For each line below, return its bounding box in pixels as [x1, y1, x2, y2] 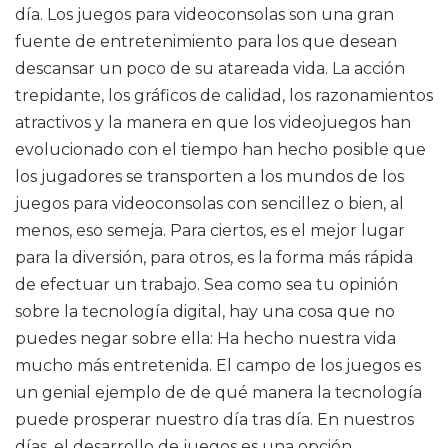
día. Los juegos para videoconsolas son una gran [15, 5, 394, 24]
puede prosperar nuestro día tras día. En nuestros [15, 410, 414, 429]
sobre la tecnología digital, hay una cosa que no [15, 302, 395, 321]
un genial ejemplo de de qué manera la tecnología [15, 383, 422, 402]
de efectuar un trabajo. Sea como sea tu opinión [15, 275, 398, 294]
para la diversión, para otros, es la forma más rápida [15, 248, 413, 267]
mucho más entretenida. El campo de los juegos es [15, 356, 421, 375]
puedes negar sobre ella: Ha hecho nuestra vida [15, 329, 396, 348]
